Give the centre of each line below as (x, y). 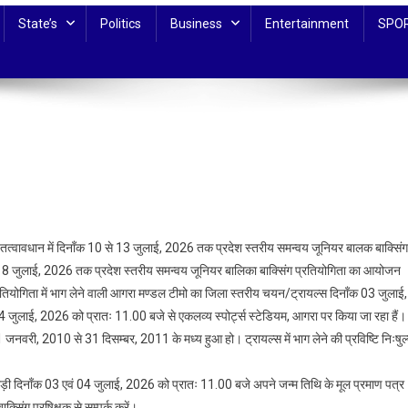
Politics (121, 24)
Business (196, 24)
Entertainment (307, 24)
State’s (38, 24)
